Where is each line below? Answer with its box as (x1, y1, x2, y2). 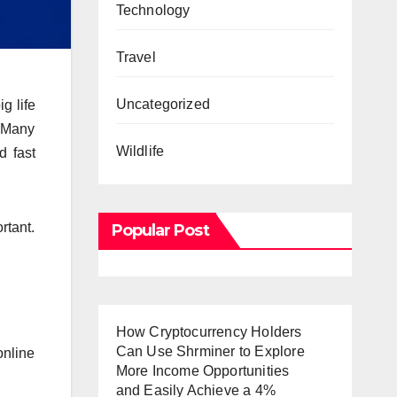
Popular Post (111, 221, 209, 240)
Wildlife (115, 144, 165, 159)
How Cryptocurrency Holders (115, 324, 302, 339)
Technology (115, 3, 191, 18)
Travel (115, 50, 156, 65)
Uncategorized (115, 97, 211, 112)
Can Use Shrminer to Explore (115, 344, 305, 359)
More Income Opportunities (115, 363, 290, 378)
